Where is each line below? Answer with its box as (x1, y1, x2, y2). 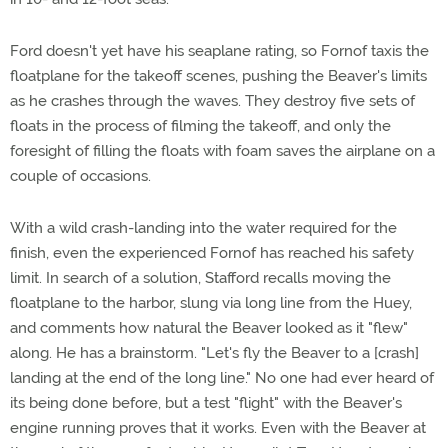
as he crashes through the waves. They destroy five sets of (10, 92, 415, 110)
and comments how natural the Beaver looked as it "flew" (10, 319, 408, 337)
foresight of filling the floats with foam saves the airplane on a (10, 142, 435, 160)
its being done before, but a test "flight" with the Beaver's (10, 394, 402, 412)
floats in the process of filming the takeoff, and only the (10, 117, 391, 135)
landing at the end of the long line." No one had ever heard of (10, 369, 434, 387)
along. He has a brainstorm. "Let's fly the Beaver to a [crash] (10, 344, 419, 362)
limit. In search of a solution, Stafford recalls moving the (10, 269, 391, 287)
